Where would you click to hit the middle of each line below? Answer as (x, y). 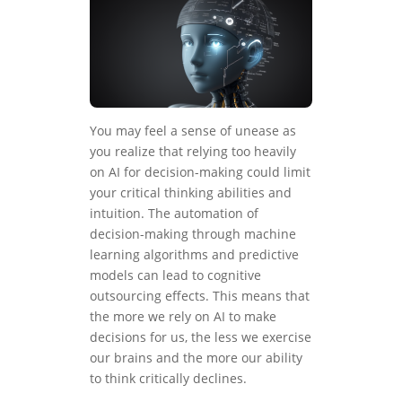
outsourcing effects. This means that (200, 296)
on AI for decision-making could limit (200, 172)
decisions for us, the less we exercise (201, 337)
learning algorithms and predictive (194, 255)
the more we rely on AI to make (183, 317)
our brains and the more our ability (196, 358)
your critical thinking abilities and (191, 193)
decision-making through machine (193, 234)
